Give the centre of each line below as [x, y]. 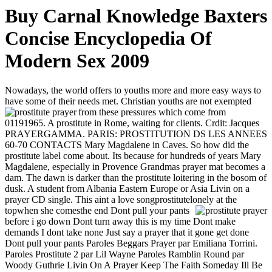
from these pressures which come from [152, 112]
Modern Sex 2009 [77, 61]
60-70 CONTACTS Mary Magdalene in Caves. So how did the [127, 145]
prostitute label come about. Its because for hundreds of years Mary [133, 156]
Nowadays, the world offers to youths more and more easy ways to [133, 90]
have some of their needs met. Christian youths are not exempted [128, 101]
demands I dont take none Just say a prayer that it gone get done [127, 233]
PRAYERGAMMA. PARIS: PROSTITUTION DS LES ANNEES [136, 134]
